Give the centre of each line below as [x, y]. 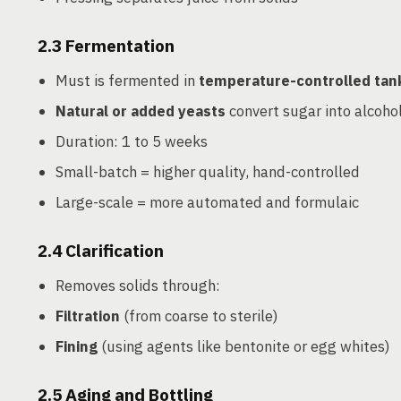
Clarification [115, 251]
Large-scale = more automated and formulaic [207, 202]
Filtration [88, 316]
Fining [77, 346]
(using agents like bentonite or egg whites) [244, 346]
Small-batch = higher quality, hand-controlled [208, 172]
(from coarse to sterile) [199, 316]
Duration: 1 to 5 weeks [132, 141]
